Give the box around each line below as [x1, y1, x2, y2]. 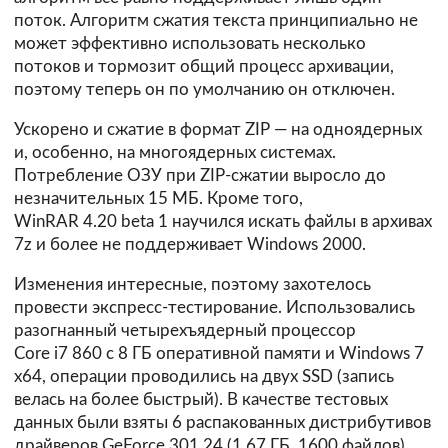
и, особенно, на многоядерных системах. [14, 144, 336, 162]
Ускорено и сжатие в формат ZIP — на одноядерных [14, 121, 422, 139]
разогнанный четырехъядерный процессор [14, 321, 356, 339]
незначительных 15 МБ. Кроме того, [14, 190, 303, 208]
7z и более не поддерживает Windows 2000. [14, 236, 366, 254]
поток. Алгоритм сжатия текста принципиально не [14, 12, 418, 30]
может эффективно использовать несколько [14, 35, 366, 53]
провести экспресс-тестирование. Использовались [14, 298, 415, 316]
